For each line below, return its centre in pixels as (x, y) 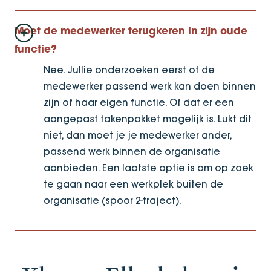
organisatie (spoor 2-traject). (113, 200)
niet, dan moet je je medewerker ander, (138, 135)
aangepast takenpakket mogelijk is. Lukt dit (148, 119)
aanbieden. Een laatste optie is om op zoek (149, 168)
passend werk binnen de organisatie (132, 151)
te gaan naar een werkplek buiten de (133, 184)
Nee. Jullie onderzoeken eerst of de (129, 70)
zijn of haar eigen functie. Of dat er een (139, 102)
